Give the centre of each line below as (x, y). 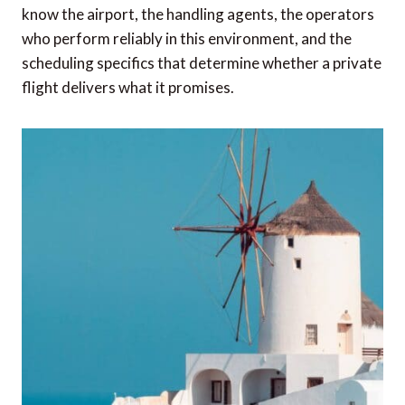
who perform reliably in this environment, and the (187, 39)
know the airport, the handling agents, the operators (198, 14)
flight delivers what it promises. (128, 88)
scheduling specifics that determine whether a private (202, 63)
